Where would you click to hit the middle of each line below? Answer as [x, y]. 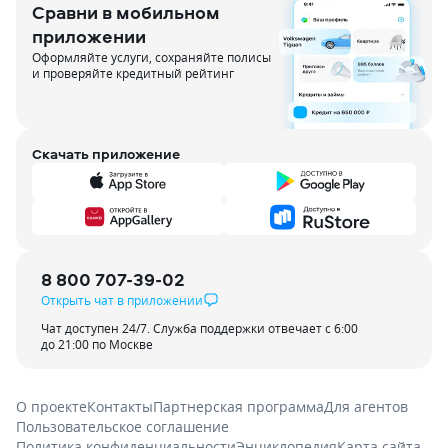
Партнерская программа [238, 406]
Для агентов [366, 406]
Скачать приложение [106, 153]
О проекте [51, 406]
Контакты [120, 406]
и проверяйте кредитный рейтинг [133, 73]
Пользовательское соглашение [122, 426]
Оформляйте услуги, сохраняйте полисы [151, 57]
